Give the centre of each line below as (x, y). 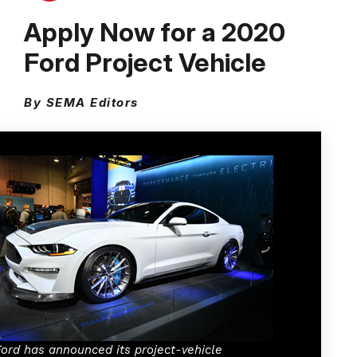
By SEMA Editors (81, 103)
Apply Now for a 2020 (155, 33)
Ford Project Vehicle (145, 63)
